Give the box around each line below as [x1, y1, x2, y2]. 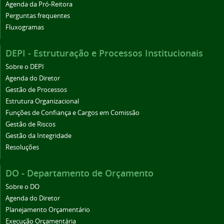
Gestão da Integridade [5, 131, 71, 140]
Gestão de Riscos [5, 119, 55, 128]
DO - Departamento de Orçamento [5, 166, 153, 179]
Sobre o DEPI [5, 62, 44, 71]
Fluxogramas [5, 22, 44, 31]
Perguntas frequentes [5, 11, 70, 20]
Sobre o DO [5, 182, 39, 191]
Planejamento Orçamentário [5, 205, 90, 214]
